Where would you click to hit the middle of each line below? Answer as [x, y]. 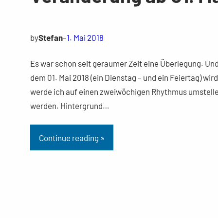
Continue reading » [72, 137]
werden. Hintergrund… [70, 105]
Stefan [50, 37]
